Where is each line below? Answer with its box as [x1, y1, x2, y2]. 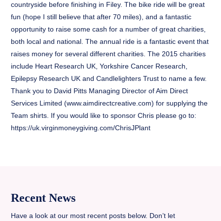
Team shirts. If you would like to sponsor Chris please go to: [11, 111, 197, 119]
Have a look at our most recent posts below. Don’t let [11, 212, 176, 220]
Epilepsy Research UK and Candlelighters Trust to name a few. [11, 74, 207, 82]
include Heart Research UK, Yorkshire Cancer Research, [11, 62, 188, 70]
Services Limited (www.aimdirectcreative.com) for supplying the [11, 99, 208, 107]
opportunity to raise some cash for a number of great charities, [11, 25, 206, 33]
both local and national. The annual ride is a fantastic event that [11, 37, 209, 45]
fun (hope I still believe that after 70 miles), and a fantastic [11, 13, 192, 21]
